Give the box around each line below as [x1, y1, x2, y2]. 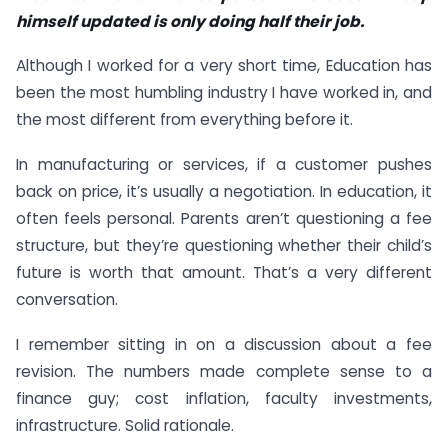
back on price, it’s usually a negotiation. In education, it [16, 181, 432, 203]
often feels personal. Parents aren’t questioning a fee [16, 208, 432, 230]
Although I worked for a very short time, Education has [16, 55, 432, 77]
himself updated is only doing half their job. [16, 10, 364, 32]
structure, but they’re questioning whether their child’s [16, 235, 432, 257]
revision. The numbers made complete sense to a [16, 361, 432, 382]
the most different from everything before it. [16, 109, 353, 131]
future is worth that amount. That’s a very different [16, 262, 432, 284]
